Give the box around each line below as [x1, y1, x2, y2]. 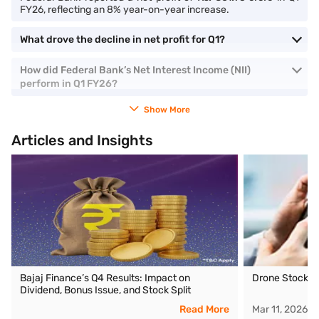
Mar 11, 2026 [252, 303, 308, 316]
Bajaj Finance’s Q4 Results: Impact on [20, 272, 190, 285]
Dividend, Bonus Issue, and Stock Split [20, 284, 191, 297]
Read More [179, 303, 230, 316]
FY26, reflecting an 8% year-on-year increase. [20, 4, 229, 16]
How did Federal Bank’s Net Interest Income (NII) [20, 64, 251, 77]
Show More [143, 105, 190, 115]
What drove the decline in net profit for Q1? [20, 33, 225, 46]
